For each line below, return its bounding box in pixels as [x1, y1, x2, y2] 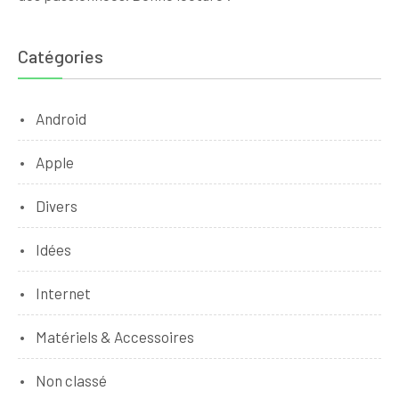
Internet [36, 283, 91, 302]
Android [36, 109, 86, 127]
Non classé [36, 370, 107, 389]
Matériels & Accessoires [36, 327, 194, 346]
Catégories [18, 45, 103, 67]
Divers [36, 196, 77, 215]
